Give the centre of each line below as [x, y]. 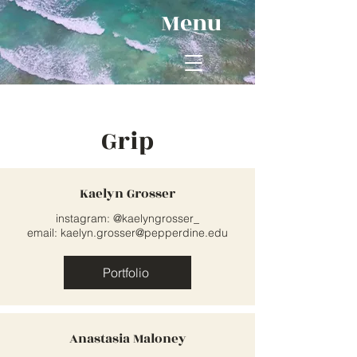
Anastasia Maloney [127, 339]
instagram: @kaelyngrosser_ [127, 218]
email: [44, 233]
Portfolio [126, 273]
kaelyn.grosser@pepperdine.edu [144, 233]
